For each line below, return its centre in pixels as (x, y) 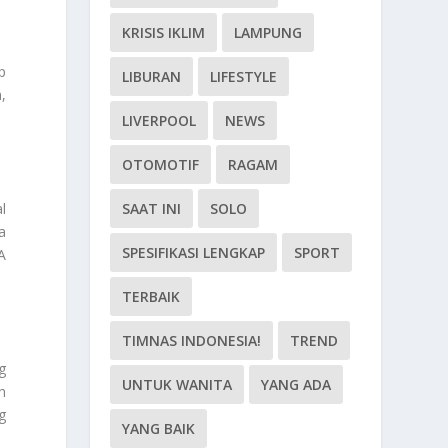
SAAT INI (152, 208)
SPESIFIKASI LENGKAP (194, 252)
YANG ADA (296, 384)
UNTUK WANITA (177, 384)
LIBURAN (152, 76)
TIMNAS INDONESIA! (192, 340)
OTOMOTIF (161, 164)
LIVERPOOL (159, 120)
